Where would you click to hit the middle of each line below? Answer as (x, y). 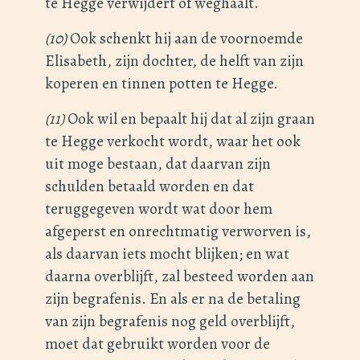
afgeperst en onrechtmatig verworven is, (178, 231)
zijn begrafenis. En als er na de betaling (173, 299)
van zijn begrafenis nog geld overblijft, (170, 321)
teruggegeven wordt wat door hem (159, 209)
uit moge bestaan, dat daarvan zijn (158, 164)
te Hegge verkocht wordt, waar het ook (173, 141)
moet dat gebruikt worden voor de (157, 344)
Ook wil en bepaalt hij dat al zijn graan (190, 119)
